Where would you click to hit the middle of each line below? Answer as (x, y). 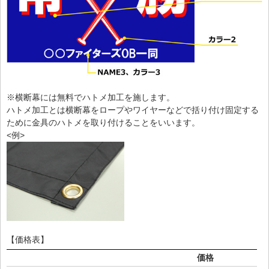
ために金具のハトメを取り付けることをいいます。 (103, 122)
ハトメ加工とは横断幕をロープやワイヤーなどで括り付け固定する (133, 110)
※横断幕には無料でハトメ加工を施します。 (91, 97)
